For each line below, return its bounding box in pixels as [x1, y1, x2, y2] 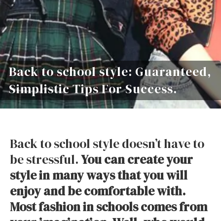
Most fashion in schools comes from [10, 198, 207, 215]
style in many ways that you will [10, 167, 187, 184]
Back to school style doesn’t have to [10, 135, 204, 152]
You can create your [81, 151, 193, 168]
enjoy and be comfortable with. [10, 183, 185, 199]
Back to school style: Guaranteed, [9, 63, 212, 80]
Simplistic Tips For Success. [9, 80, 177, 98]
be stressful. [10, 151, 81, 168]
